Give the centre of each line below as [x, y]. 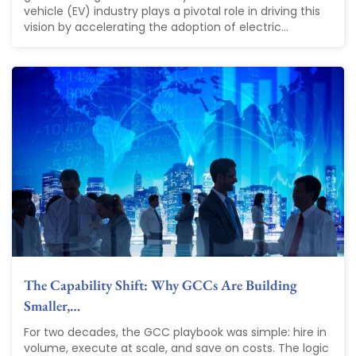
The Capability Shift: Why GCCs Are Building [161, 285]
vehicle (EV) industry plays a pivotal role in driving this [172, 12]
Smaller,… [52, 306]
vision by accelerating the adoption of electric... [156, 27]
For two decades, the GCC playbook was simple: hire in [175, 333]
